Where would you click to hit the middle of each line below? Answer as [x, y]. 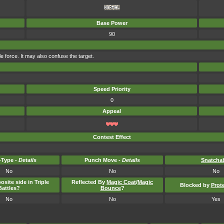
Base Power [112, 23]
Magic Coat [121, 182]
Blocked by [195, 185]
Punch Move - [103, 160]
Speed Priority [112, 89]
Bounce [110, 188]
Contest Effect [112, 137]
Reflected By [89, 182]
